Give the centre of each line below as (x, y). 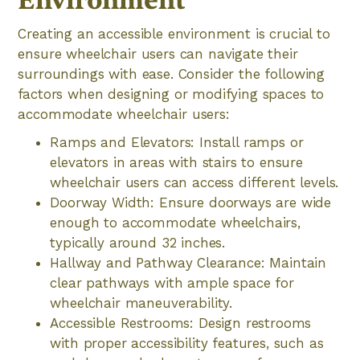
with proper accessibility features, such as (187, 343)
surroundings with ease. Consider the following (172, 74)
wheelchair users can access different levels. (194, 182)
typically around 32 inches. (138, 243)
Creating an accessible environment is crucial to (174, 34)
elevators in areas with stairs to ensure (176, 162)
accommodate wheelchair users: (124, 114)
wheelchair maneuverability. (141, 303)
